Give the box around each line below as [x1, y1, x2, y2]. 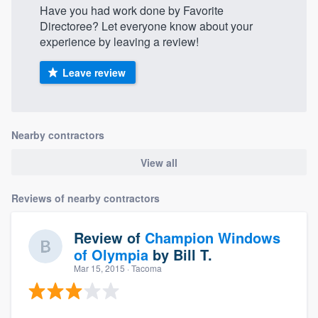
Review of [74, 226, 145, 248]
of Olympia [74, 243, 148, 265]
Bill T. [173, 243, 212, 265]
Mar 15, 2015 [74, 261, 125, 274]
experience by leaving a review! [40, 33, 199, 50]
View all [141, 155, 177, 170]
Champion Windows [145, 226, 280, 248]
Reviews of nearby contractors [11, 190, 160, 205]
